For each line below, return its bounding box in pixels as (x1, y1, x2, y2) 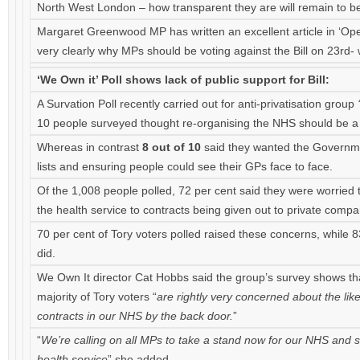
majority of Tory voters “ (37, 290, 157, 303)
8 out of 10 (142, 141, 201, 153)
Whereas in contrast (37, 141, 142, 153)
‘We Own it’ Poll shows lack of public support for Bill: (37, 73, 329, 86)
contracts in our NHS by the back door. (37, 309, 233, 322)
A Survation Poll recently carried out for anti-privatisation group (37, 97, 358, 110)
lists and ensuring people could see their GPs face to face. (37, 160, 333, 173)
